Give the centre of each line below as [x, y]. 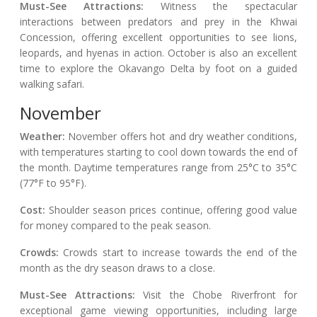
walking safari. [52, 84]
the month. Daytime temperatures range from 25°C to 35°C [158, 168]
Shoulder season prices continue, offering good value [173, 210]
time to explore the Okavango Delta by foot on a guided [158, 69]
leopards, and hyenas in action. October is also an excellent [158, 53]
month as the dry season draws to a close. [117, 268]
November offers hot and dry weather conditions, [181, 137]
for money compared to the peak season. [115, 226]
